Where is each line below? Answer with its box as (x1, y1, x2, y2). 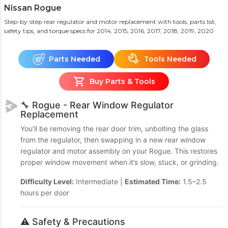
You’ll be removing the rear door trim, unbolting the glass (20, 124, 208, 133)
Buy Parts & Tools (89, 76, 155, 86)
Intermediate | (74, 177, 125, 186)
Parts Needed (48, 54, 100, 64)
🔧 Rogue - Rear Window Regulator (20, 100, 174, 110)
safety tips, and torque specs (4, 27, 85, 35)
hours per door (20, 188, 69, 197)
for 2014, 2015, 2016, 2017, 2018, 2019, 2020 (87, 27, 214, 35)
